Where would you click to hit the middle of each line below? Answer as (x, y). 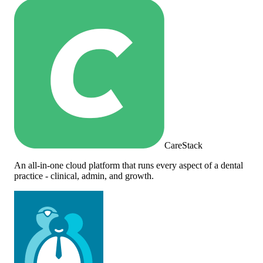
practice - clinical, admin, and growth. (84, 176)
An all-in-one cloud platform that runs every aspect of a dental (129, 165)
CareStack (183, 145)
